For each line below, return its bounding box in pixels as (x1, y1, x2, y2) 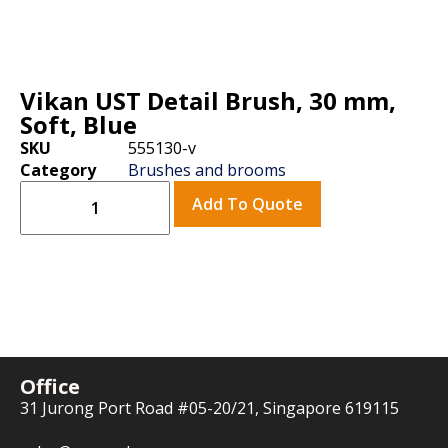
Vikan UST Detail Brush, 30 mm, (20, 84, 396, 117)
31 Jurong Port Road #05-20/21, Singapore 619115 (20, 397, 399, 419)
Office (20, 373, 80, 400)
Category (20, 159, 96, 181)
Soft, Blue (20, 108, 137, 141)
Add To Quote (192, 193, 303, 215)
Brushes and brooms (128, 159, 286, 181)
